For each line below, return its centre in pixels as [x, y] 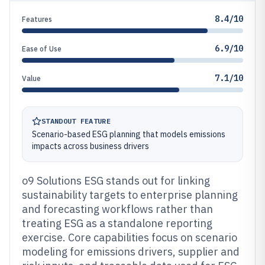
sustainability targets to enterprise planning [130, 195]
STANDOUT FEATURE [76, 121]
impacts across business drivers [91, 146]
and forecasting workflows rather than [117, 209]
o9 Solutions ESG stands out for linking [116, 181]
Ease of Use [42, 49]
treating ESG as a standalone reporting [117, 223]
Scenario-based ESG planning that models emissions [129, 134]
